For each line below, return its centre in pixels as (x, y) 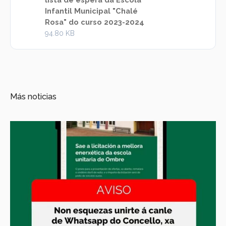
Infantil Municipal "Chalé (91, 11)
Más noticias (33, 96)
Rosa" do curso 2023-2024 (95, 22)
